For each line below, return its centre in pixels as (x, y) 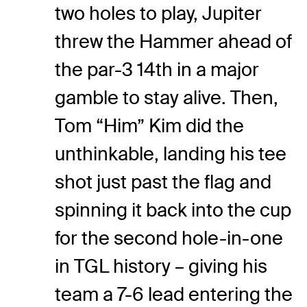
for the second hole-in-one (169, 238)
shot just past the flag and (163, 182)
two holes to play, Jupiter (158, 14)
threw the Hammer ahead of (173, 42)
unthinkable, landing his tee (171, 154)
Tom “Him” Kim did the (149, 126)
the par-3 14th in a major (157, 70)
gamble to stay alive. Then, (167, 98)
